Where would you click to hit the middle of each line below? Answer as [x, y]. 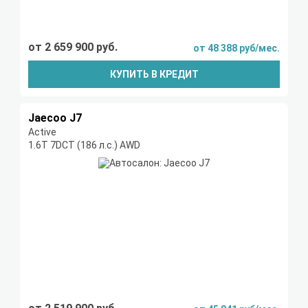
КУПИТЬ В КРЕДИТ [154, 75]
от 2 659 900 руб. [73, 47]
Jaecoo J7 [55, 118]
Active [42, 132]
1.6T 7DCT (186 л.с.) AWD [84, 145]
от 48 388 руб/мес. [236, 48]
